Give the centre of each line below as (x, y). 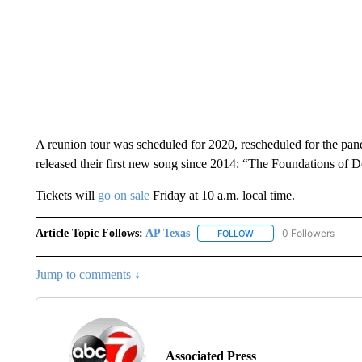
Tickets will (66, 195)
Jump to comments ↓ (88, 274)
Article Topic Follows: (89, 233)
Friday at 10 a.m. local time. (222, 195)
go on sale (123, 195)
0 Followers (308, 233)
